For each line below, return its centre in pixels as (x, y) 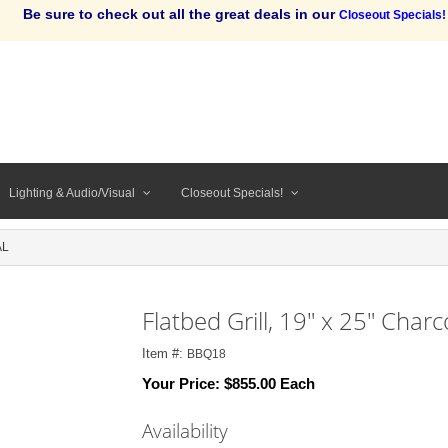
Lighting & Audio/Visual (72, 192)
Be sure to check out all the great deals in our (180, 14)
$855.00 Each (269, 383)
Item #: (164, 353)
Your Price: (182, 383)
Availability (184, 430)
